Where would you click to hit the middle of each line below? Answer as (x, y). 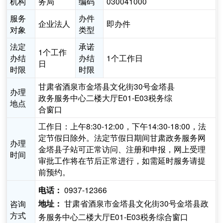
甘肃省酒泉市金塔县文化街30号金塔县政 (136, 203)
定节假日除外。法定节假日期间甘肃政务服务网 (122, 138)
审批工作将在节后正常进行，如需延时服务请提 (122, 161)
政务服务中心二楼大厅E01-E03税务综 (106, 98)
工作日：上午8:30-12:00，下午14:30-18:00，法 (122, 126)
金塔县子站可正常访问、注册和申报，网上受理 (122, 149)
